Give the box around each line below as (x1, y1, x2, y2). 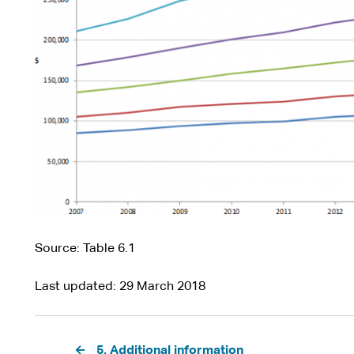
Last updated (34, 281, 113, 294)
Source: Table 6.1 (34, 243, 135, 256)
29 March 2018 (119, 281, 205, 294)
